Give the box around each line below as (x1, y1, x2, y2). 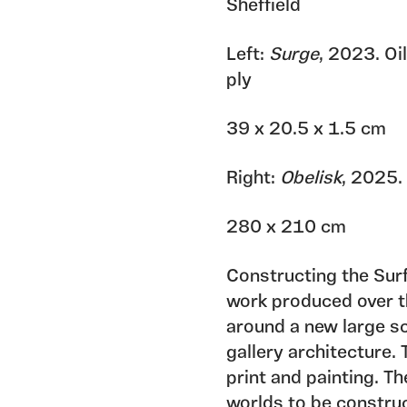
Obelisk (279, 170, 342, 189)
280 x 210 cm (225, 219, 346, 238)
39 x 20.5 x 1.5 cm (225, 121, 386, 140)
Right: (225, 170, 280, 189)
